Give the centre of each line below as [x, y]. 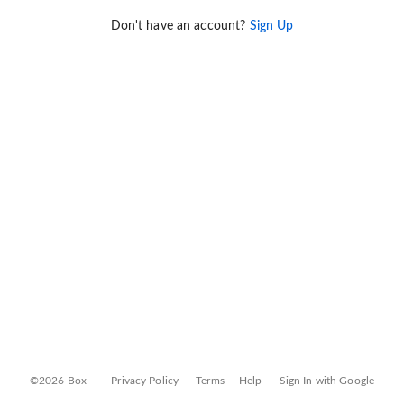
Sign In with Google [327, 381]
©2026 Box [58, 381]
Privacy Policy [145, 381]
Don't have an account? [180, 27]
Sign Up [271, 27]
